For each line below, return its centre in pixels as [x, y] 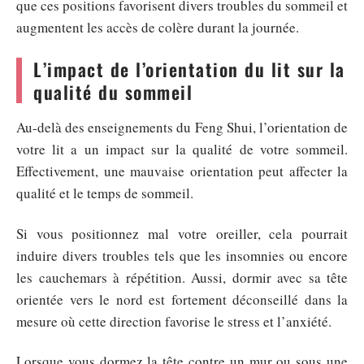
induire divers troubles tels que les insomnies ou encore [182, 255]
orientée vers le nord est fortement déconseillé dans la [182, 299]
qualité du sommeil [113, 92]
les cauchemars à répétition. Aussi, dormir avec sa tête [182, 277]
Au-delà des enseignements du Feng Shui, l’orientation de [182, 127]
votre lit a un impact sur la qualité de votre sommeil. [182, 149]
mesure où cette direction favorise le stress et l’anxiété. [174, 321]
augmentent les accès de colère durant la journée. [158, 27]
